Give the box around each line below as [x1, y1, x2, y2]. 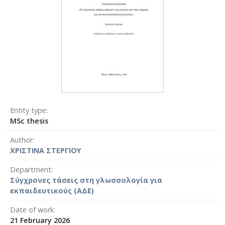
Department [10, 164, 51, 174]
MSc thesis [10, 116, 48, 126]
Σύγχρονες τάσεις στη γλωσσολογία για [10, 175, 162, 185]
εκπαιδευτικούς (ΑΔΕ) [10, 185, 94, 195]
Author [10, 135, 33, 145]
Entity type [10, 105, 46, 115]
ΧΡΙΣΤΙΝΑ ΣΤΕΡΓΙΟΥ [10, 145, 81, 155]
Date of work [10, 204, 54, 214]
